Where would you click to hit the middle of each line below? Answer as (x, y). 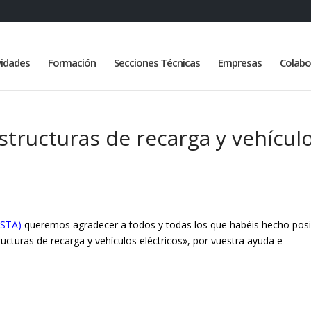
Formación (72, 63)
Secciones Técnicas (157, 63)
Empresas (240, 63)
